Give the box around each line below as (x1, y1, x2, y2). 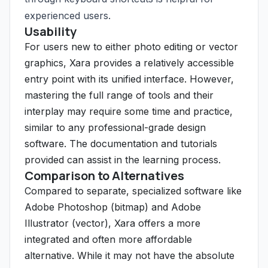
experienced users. (25, 10, 111, 22)
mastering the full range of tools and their (25, 89, 214, 101)
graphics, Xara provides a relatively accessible (25, 57, 234, 69)
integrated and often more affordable (25, 233, 192, 245)
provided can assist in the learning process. (25, 154, 221, 166)
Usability (25, 23, 77, 39)
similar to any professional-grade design (25, 121, 206, 133)
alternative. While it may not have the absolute (25, 249, 234, 261)
